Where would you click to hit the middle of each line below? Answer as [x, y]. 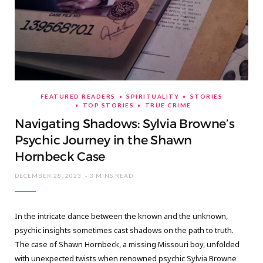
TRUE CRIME [168, 105]
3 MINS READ [112, 176]
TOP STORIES [108, 105]
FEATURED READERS [78, 97]
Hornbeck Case [60, 157]
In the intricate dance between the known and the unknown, [121, 216]
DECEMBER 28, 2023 [48, 176]
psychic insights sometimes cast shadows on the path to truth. [124, 230]
